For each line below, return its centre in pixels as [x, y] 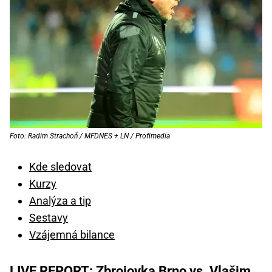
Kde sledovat [60, 167]
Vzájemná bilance [72, 235]
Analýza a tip [60, 201]
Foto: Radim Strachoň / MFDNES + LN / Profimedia [90, 136]
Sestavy [49, 218]
